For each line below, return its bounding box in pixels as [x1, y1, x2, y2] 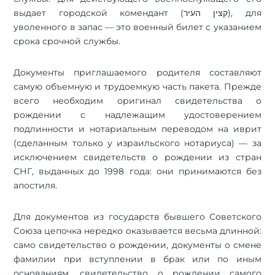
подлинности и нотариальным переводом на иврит [14, 123, 261, 134]
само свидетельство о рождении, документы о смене [14, 239, 261, 250]
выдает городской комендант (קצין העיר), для [14, 7, 184, 18]
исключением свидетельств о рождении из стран [14, 151, 261, 163]
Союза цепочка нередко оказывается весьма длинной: [14, 225, 261, 236]
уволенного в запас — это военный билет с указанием [14, 21, 261, 33]
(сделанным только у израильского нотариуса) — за [14, 137, 261, 149]
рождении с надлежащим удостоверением [14, 109, 261, 120]
